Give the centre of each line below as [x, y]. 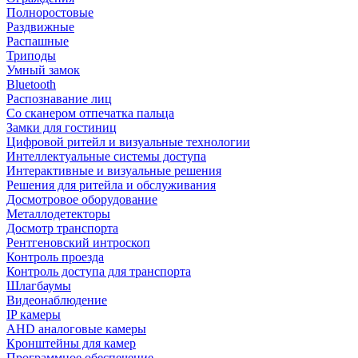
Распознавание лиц [59, 98]
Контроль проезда [55, 257]
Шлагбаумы [39, 285]
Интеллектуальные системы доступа [106, 156]
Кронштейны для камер [71, 343]
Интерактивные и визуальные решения [114, 170]
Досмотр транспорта [62, 228]
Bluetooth [31, 84]
